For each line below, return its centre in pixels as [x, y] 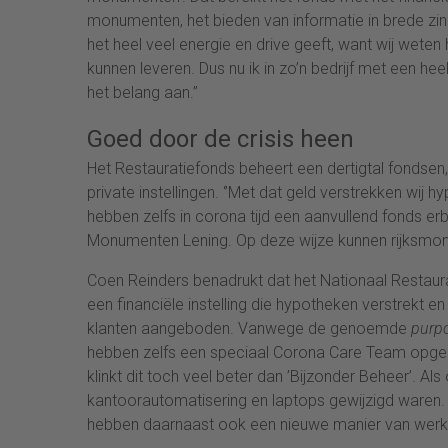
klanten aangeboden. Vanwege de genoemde [249, 328]
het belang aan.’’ [142, 92]
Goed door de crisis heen [220, 138]
